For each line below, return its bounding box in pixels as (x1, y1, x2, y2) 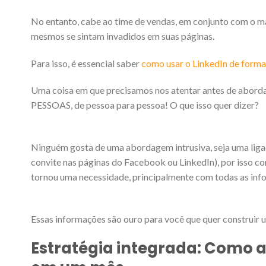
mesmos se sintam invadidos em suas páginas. (31, 30, 214, 42)
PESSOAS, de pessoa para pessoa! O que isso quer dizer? (31, 99, 259, 111)
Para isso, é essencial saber (31, 57, 141, 69)
